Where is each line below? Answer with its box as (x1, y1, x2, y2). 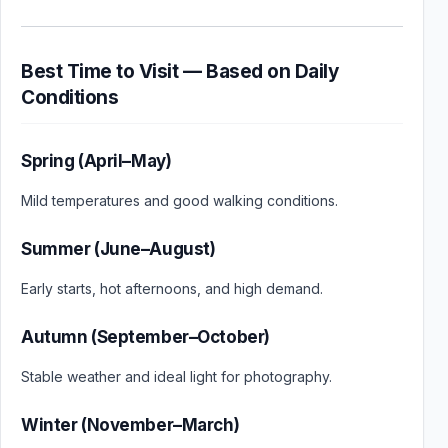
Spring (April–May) (21, 151, 172, 171)
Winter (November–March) (21, 415, 240, 435)
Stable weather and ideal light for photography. (21, 368, 332, 385)
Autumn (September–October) (21, 327, 270, 347)
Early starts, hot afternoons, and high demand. (21, 280, 323, 297)
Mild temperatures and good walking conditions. (21, 192, 338, 209)
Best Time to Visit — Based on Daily (21, 60, 339, 83)
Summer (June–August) (21, 239, 216, 259)
